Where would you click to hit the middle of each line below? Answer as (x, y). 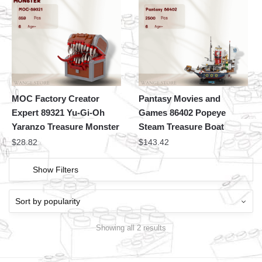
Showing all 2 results (131, 227)
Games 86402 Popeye (182, 113)
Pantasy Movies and (180, 99)
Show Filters (56, 170)
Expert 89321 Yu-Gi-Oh (58, 113)
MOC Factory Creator (56, 99)
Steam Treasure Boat (182, 127)
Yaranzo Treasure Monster (65, 127)
